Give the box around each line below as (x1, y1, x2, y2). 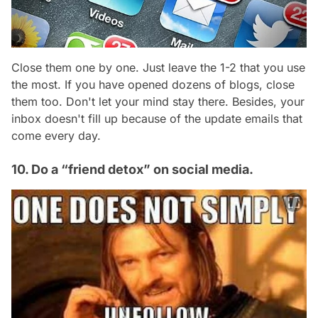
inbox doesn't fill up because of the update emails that (11, 111, 302, 126)
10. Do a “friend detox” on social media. (11, 162, 253, 177)
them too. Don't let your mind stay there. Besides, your (11, 94, 305, 109)
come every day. (11, 128, 101, 143)
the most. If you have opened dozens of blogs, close (11, 77, 295, 92)
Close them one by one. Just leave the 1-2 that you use (11, 60, 305, 75)
